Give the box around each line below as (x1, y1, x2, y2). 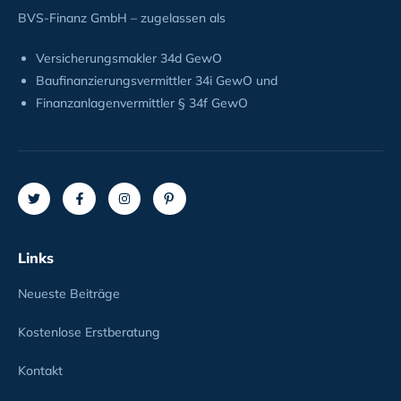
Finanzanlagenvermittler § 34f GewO (36, 95, 248, 111)
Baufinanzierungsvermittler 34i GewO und (36, 73, 277, 89)
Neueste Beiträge (18, 286, 120, 303)
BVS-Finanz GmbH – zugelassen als (18, 10, 226, 26)
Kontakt (18, 363, 63, 380)
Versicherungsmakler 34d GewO (36, 50, 222, 66)
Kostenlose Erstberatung (18, 324, 160, 341)
